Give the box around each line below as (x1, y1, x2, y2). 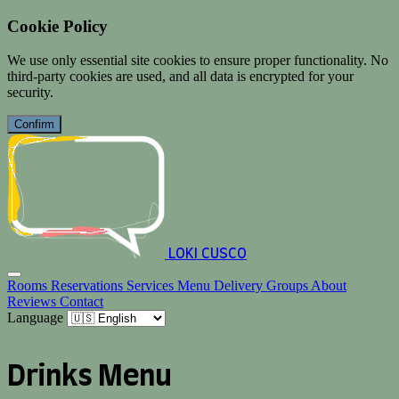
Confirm (14, 118, 54, 132)
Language (7, 310, 63, 326)
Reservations (51, 278, 126, 294)
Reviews (7, 294, 60, 310)
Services (126, 278, 177, 294)
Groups (266, 278, 311, 294)
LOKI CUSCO (168, 247, 247, 262)
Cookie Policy (7, 16, 108, 36)
